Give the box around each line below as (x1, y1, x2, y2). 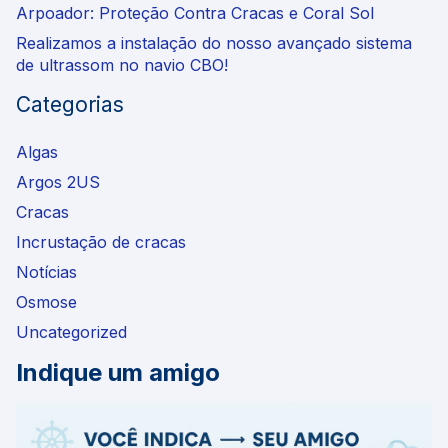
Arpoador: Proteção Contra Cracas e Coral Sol (16, 2, 374, 23)
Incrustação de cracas (16, 231, 186, 252)
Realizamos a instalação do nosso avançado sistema (16, 32, 412, 53)
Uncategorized (16, 321, 127, 342)
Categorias (16, 91, 124, 117)
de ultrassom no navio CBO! (16, 54, 233, 75)
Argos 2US (16, 171, 100, 192)
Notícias (16, 261, 77, 282)
